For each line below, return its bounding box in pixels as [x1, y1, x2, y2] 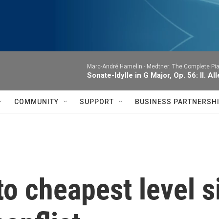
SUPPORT [80, 98, 114, 106]
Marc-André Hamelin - [87, 63, 147, 70]
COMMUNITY [14, 98, 59, 106]
